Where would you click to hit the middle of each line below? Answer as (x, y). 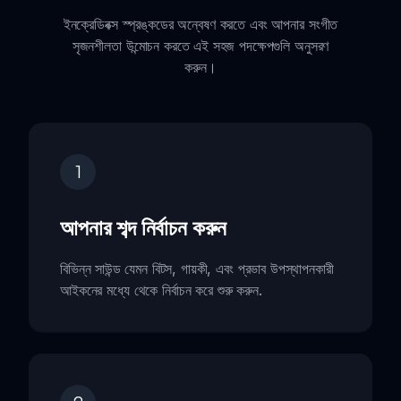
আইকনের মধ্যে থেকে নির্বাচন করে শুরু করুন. (161, 290)
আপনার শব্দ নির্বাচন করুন (144, 227)
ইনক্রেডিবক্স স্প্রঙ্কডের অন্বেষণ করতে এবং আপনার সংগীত (200, 24)
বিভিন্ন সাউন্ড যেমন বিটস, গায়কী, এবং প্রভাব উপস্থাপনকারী (197, 268)
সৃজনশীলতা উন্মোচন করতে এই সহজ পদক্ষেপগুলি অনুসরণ (200, 45)
